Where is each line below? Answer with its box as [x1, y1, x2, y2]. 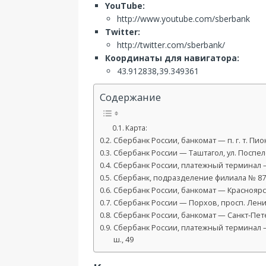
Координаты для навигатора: [105, 52, 239, 64]
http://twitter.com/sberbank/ [117, 39, 225, 50]
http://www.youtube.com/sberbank [117, 13, 250, 24]
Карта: [125, 123, 148, 134]
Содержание [100, 90, 161, 104]
